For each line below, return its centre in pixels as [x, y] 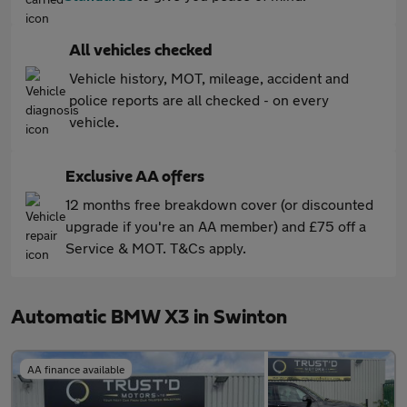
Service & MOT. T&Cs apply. [156, 248]
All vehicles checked [141, 51]
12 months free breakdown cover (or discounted [219, 204]
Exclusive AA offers [135, 177]
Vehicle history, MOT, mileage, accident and [209, 78]
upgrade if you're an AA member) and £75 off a [216, 226]
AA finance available [76, 369]
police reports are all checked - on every [199, 99]
